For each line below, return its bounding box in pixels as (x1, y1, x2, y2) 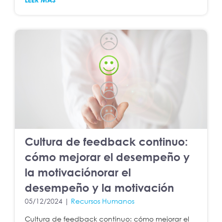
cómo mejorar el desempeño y (25, 150, 190, 164)
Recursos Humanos (71, 197, 134, 206)
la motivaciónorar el (25, 166, 131, 179)
